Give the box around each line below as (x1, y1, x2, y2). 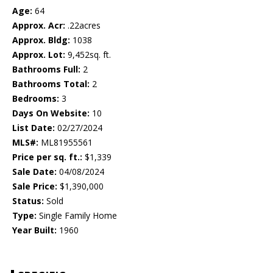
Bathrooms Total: (12, 78, 90, 90)
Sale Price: (12, 180, 57, 193)
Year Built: (12, 224, 57, 236)
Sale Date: (12, 166, 57, 178)
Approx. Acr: (12, 19, 65, 32)
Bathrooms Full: (12, 63, 80, 76)
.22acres (65, 19, 101, 32)
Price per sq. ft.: (12, 151, 82, 163)
